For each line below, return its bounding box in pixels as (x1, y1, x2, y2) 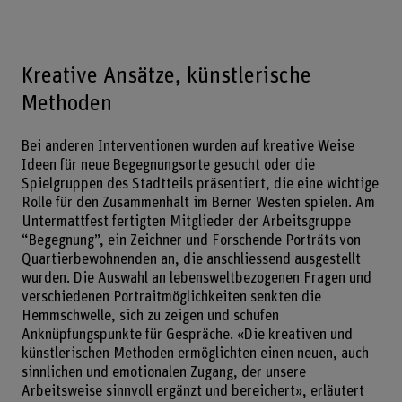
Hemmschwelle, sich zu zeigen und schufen (21, 309, 279, 324)
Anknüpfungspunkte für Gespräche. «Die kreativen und (21, 328, 353, 343)
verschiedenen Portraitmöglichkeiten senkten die (21, 290, 321, 305)
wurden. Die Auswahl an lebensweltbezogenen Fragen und (21, 271, 371, 286)
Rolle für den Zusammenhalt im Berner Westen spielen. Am (21, 196, 375, 211)
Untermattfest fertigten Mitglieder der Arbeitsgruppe (21, 214, 351, 230)
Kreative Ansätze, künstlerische (21, 65, 311, 88)
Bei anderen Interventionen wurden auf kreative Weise (21, 139, 354, 154)
